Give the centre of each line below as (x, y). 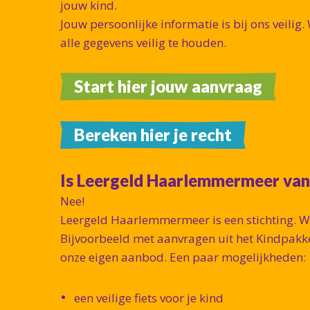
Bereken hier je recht (153, 135)
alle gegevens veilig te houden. (143, 43)
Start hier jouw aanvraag (168, 86)
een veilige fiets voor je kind (149, 298)
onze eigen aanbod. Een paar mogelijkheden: (183, 257)
